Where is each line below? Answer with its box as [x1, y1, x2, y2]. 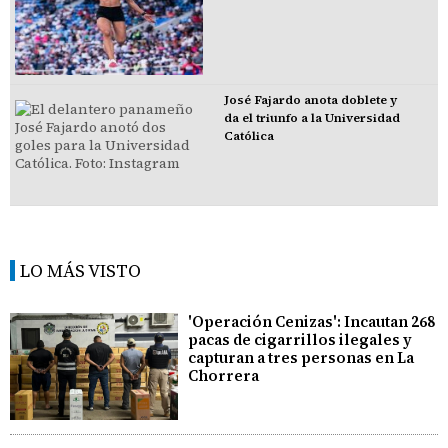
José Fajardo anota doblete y [223, 92, 397, 109]
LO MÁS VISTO [20, 258, 141, 284]
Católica [223, 128, 274, 145]
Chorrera [188, 365, 260, 387]
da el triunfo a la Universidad [223, 110, 400, 127]
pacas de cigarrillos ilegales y [188, 329, 413, 351]
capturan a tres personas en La [188, 347, 415, 369]
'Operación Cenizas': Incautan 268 [188, 311, 436, 333]
